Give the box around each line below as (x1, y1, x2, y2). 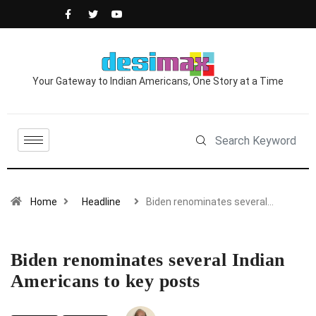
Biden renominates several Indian (11, 250, 285, 271)
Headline (82, 196, 121, 208)
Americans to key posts (11, 271, 200, 292)
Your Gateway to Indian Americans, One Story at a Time (32, 75, 284, 87)
